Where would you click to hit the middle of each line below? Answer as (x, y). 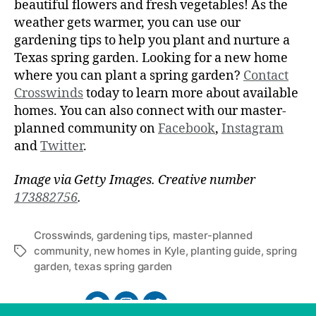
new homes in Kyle (140, 250)
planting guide (226, 250)
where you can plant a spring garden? (129, 76)
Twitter (62, 147)
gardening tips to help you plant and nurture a (152, 41)
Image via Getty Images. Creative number (135, 180)
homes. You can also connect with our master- (150, 111)
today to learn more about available (191, 94)
